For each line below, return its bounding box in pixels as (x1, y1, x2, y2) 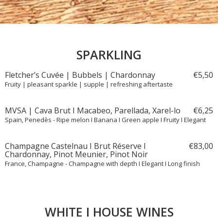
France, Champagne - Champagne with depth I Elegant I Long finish (5, 159, 200, 168)
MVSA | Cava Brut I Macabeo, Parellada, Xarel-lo (5, 105, 181, 116)
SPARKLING (76, 46, 142, 63)
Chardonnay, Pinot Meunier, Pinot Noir (5, 149, 148, 160)
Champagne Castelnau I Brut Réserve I (5, 141, 146, 151)
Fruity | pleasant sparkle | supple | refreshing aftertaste (5, 80, 173, 89)
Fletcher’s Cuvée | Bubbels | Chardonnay (5, 70, 155, 80)
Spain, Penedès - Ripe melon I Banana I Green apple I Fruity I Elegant (5, 115, 206, 124)
